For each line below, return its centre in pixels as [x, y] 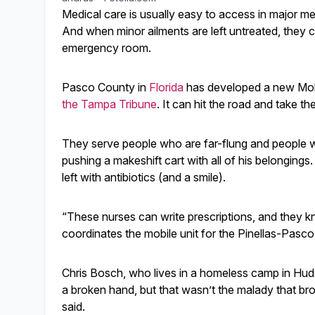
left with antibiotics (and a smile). [144, 177]
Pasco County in [105, 87]
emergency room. [107, 48]
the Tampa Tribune [109, 104]
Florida [166, 87]
